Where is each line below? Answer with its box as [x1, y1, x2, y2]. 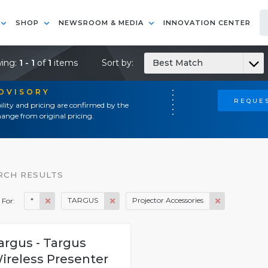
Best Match [153, 57, 203, 68]
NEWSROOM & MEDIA [59, 19, 146, 27]
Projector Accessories [132, 196, 203, 205]
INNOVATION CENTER [163, 19, 251, 27]
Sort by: [102, 57, 136, 68]
